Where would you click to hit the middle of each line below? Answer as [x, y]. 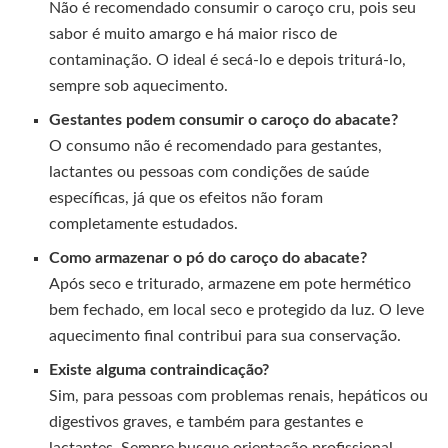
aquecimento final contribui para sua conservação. [225, 335]
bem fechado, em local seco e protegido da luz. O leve [237, 309]
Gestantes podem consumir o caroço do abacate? [224, 119]
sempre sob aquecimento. [139, 85]
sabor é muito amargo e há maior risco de [193, 33]
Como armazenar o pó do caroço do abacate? [208, 257]
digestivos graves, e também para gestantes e [206, 421]
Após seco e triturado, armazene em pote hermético [230, 283]
